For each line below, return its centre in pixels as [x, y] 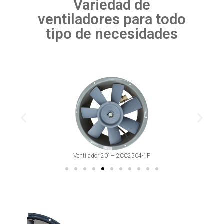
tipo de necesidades [112, 34]
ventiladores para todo [112, 19]
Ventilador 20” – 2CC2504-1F [112, 156]
